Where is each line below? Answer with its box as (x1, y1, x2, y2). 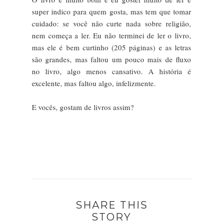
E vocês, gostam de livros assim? (32, 102, 134, 112)
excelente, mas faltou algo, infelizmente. (32, 78, 156, 88)
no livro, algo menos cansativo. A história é (32, 66, 191, 76)
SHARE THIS (75, 199, 148, 211)
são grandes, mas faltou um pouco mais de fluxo (32, 54, 191, 64)
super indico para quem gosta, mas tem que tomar (32, 6, 191, 16)
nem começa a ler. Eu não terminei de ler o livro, (32, 30, 191, 40)
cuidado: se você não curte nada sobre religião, (32, 18, 191, 28)
